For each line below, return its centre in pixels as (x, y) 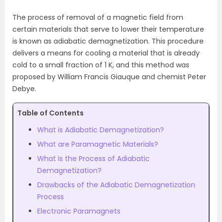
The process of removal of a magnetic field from (98, 17)
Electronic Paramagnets (79, 211)
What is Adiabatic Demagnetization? (101, 130)
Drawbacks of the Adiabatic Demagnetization (116, 185)
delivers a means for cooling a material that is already (106, 53)
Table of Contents (51, 113)
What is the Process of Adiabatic (93, 159)
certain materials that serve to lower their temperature (108, 29)
